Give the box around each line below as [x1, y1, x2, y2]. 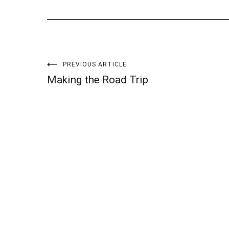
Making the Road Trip [47, 74, 148, 86]
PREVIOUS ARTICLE [63, 61, 127, 68]
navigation [47, 83, 134, 113]
